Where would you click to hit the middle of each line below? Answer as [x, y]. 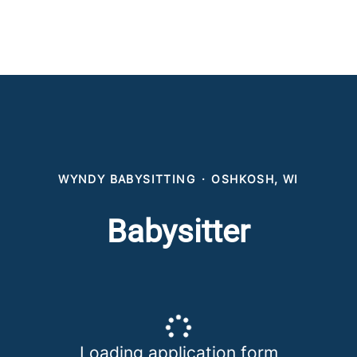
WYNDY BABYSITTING [127, 179]
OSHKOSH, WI [255, 179]
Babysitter [178, 231]
